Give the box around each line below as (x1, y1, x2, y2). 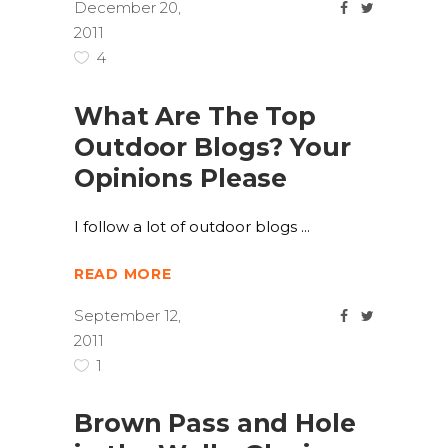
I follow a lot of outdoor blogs (74, 217, 301, 236)
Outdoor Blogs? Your (74, 132, 351, 162)
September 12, (74, 306, 181, 326)
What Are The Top (74, 101, 316, 131)
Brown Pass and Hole (74, 408, 356, 438)
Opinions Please (74, 163, 288, 193)
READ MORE (74, 265, 172, 284)
